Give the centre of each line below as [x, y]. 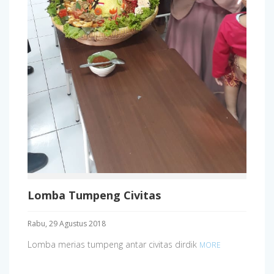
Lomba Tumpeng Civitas [94, 195]
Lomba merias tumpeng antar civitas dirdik [113, 244]
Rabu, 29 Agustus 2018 [67, 223]
